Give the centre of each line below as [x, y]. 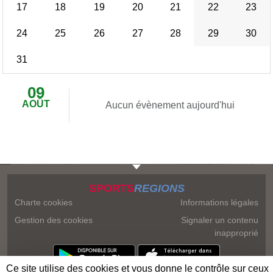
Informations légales [219, 202]
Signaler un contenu [220, 220]
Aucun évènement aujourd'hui [170, 105]
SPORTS [111, 188]
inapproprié [236, 233]
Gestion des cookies [54, 220]
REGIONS [159, 188]
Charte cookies [44, 202]
